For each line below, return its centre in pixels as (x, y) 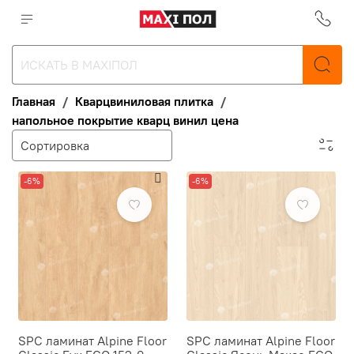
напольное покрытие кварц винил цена (125, 120)
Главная (34, 101)
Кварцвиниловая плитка (144, 101)
